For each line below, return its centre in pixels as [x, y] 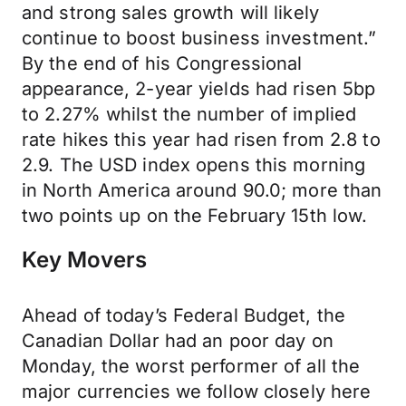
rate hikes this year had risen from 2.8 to [201, 140]
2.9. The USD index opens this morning [194, 165]
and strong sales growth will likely [170, 13]
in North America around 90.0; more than [202, 190]
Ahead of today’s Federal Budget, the [184, 315]
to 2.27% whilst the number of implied [189, 114]
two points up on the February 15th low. [195, 216]
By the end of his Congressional [162, 63]
